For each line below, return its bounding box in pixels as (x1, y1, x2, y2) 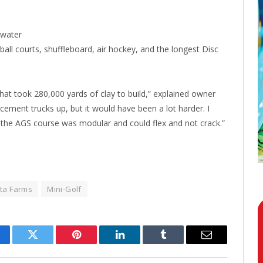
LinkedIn (119, 238, 158, 249)
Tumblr (162, 238, 194, 249)
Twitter (32, 238, 63, 249)
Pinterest (75, 238, 113, 249)
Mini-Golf (47, 183, 82, 194)
